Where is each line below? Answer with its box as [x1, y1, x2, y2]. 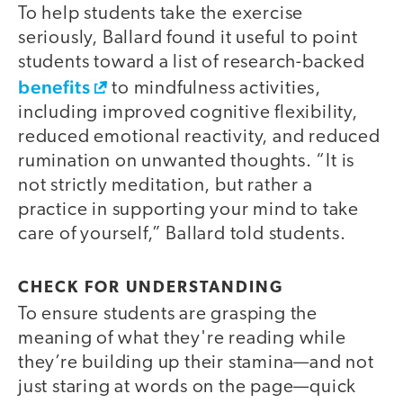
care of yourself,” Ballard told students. [18, 225, 351, 245]
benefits [18, 76, 91, 99]
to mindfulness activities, [107, 79, 322, 99]
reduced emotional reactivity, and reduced [18, 128, 381, 148]
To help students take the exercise [18, 4, 304, 24]
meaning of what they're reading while [18, 328, 346, 348]
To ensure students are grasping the [18, 304, 318, 324]
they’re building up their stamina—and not [18, 353, 374, 372]
